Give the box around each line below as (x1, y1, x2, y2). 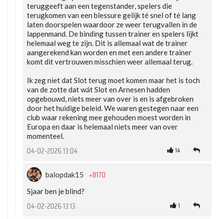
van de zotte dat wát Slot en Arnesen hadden (27, 85, 170, 94)
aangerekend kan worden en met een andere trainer (27, 48, 192, 57)
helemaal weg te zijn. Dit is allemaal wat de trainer (27, 39, 188, 48)
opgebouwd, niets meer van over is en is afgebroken (27, 94, 194, 104)
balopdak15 (45, 170, 85, 179)
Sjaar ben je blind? (27, 187, 85, 196)
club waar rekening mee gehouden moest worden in (27, 113, 191, 122)
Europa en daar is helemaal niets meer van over (27, 122, 178, 131)
